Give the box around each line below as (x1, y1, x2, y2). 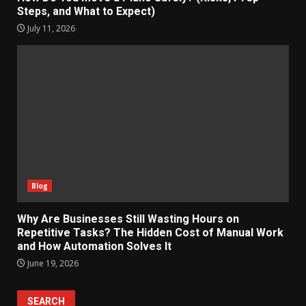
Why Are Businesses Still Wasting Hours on (17, 212, 239, 225)
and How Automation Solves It (17, 240, 171, 253)
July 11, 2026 (25, 23, 75, 34)
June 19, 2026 (25, 258, 79, 269)
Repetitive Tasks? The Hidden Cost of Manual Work (17, 226, 283, 239)
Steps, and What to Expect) (17, 5, 155, 18)
